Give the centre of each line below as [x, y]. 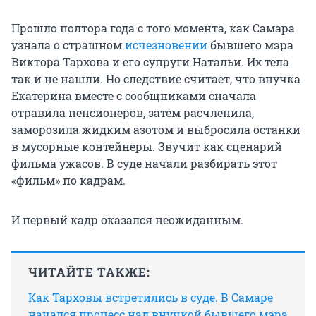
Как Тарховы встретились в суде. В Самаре [151, 298]
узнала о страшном [68, 45]
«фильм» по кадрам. [68, 181]
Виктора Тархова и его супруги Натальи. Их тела [150, 62]
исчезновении [168, 45]
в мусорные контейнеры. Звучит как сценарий [147, 147]
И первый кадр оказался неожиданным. [127, 220]
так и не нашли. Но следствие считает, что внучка [156, 79]
